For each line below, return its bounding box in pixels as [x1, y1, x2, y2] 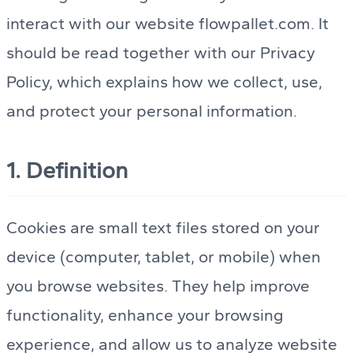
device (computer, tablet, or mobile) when [6, 246, 321, 266]
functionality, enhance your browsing [6, 304, 284, 325]
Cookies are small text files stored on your [6, 217, 320, 237]
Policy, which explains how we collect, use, [6, 71, 322, 91]
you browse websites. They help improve [6, 275, 310, 295]
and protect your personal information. [6, 100, 297, 121]
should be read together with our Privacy [6, 42, 315, 62]
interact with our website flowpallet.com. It [6, 13, 329, 33]
